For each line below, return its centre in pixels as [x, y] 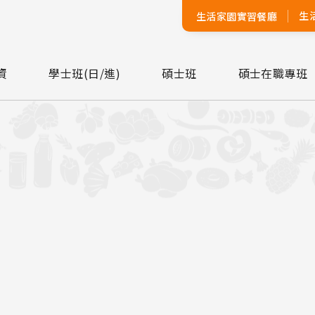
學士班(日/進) [85, 73]
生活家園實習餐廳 [237, 16]
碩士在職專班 [273, 73]
